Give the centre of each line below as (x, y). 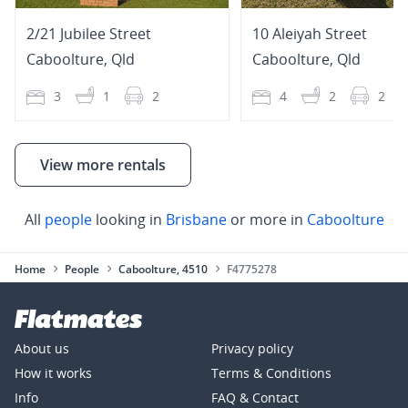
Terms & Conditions (271, 372)
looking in (128, 219)
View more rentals (103, 164)
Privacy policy (252, 348)
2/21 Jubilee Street (89, 34)
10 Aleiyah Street (310, 34)
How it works (53, 372)
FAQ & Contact (255, 397)
